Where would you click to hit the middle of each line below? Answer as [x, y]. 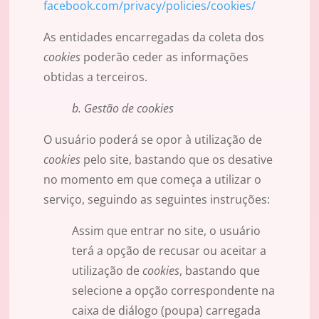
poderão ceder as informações [164, 57]
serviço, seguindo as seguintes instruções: [157, 200]
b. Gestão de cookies [123, 109]
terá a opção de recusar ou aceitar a [169, 251]
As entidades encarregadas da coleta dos [154, 37]
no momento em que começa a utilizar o [152, 180]
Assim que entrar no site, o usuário [166, 231]
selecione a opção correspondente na [173, 291]
